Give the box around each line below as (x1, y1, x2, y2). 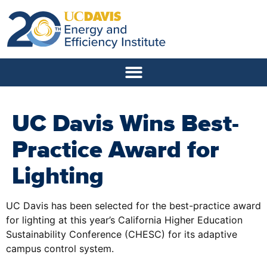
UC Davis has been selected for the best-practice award (6, 199, 261, 212)
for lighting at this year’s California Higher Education (6, 213, 243, 226)
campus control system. (6, 242, 114, 254)
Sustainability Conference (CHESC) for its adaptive (6, 228, 237, 240)
